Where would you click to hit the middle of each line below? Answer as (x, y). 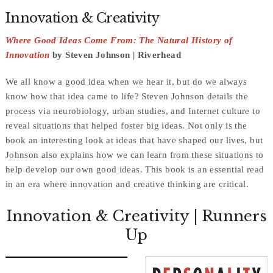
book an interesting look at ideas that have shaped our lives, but (134, 140)
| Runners (228, 216)
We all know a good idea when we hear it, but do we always (126, 82)
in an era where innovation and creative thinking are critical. (127, 184)
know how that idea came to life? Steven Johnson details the (127, 97)
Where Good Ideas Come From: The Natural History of (119, 41)
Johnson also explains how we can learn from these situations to (134, 155)
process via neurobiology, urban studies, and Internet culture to (133, 111)
